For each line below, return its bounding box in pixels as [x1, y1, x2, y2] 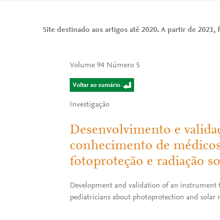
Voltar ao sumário [73, 82, 120, 88]
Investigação [70, 101, 110, 109]
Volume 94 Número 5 [70, 61, 140, 69]
